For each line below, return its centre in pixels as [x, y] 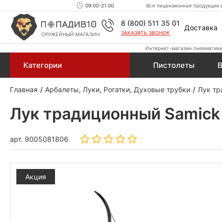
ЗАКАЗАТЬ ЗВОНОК [145, 33]
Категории [43, 65]
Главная [24, 89]
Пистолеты [174, 65]
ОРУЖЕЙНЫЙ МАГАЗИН [70, 34]
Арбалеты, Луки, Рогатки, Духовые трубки [118, 89]
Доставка [201, 27]
